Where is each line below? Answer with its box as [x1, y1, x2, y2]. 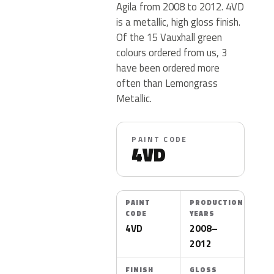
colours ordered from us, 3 [116, 45, 228, 60]
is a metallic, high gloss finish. [116, 14, 241, 29]
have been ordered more [116, 60, 220, 75]
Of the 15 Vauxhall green [116, 29, 223, 45]
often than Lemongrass [116, 75, 218, 91]
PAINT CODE [131, 133, 187, 145]
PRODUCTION [189, 198, 243, 207]
